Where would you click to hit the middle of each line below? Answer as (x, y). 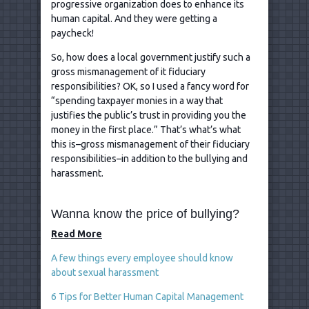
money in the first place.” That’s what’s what (146, 129)
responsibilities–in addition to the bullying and (149, 158)
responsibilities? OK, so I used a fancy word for (150, 86)
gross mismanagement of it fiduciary (128, 71)
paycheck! (72, 33)
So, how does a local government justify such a (151, 57)
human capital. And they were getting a (134, 18)
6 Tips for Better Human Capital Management (147, 296)
